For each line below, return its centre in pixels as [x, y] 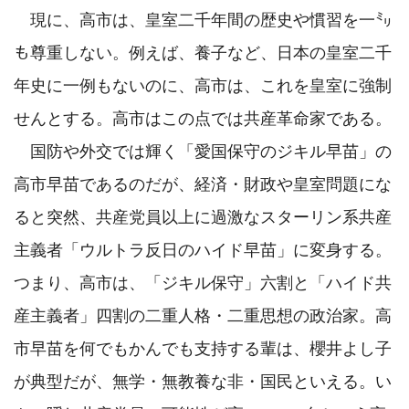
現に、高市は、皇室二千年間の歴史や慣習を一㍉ [203, 21]
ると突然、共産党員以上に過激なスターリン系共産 [203, 218]
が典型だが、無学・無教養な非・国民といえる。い [203, 382]
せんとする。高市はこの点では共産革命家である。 [203, 119]
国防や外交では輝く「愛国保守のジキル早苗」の [203, 152]
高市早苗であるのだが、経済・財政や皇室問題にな [203, 185]
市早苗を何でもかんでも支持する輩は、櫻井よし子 [203, 349]
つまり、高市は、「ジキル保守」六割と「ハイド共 [203, 283]
